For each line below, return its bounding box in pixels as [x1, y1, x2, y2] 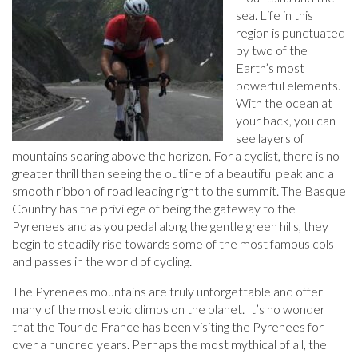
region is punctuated [236, 25, 345, 41]
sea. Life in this [236, 7, 313, 23]
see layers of [236, 130, 304, 146]
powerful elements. [236, 78, 340, 93]
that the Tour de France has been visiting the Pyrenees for [12, 319, 324, 335]
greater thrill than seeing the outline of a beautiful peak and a [12, 165, 334, 181]
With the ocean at [236, 95, 332, 111]
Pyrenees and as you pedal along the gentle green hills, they [12, 218, 328, 234]
